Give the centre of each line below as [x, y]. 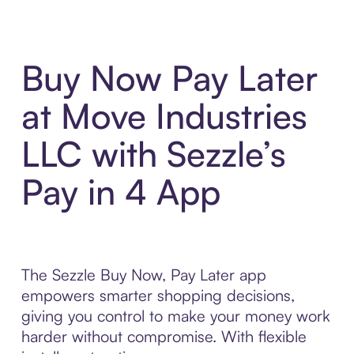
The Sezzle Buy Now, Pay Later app [143, 275]
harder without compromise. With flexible [164, 337]
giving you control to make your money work [175, 316]
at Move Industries [164, 116]
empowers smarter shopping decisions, [158, 296]
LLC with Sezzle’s [153, 154]
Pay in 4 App [121, 192]
